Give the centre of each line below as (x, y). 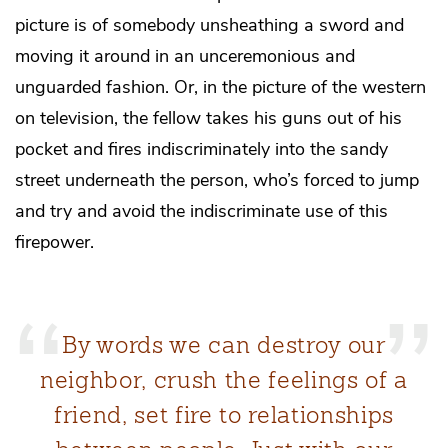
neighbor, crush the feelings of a (224, 379)
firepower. (54, 241)
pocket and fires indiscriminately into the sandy (201, 148)
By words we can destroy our (224, 344)
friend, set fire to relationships (224, 414)
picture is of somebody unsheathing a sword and (209, 24)
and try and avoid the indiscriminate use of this (201, 210)
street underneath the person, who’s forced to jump (217, 179)
